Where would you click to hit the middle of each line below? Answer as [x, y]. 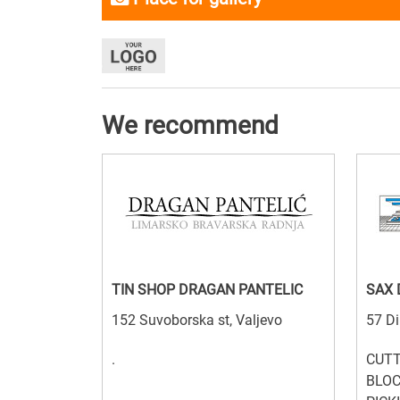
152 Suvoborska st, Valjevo [197, 321]
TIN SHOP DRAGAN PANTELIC [207, 290]
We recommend [190, 126]
